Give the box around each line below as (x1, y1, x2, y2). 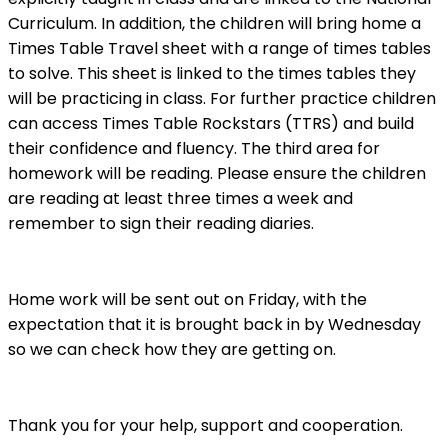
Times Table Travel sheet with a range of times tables (8, 36, 431, 60)
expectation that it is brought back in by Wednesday (8, 312, 421, 336)
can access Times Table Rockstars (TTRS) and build (8, 111, 414, 135)
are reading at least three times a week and (8, 186, 353, 210)
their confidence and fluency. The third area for (8, 136, 380, 160)
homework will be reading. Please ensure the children (8, 161, 426, 185)
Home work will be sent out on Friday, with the (8, 287, 367, 311)
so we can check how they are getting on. (8, 337, 340, 361)
